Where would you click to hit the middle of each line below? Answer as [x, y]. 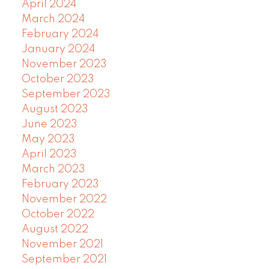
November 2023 [64, 65]
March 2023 [53, 170]
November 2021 [62, 245]
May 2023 [48, 140]
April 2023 [49, 155]
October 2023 [58, 80]
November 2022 [64, 200]
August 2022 [55, 230]
